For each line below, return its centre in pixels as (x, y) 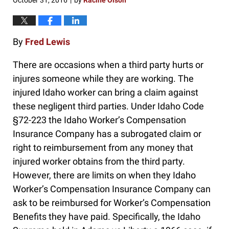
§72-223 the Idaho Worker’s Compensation (99, 120)
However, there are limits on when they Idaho (104, 175)
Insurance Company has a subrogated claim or (107, 134)
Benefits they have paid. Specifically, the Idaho (107, 217)
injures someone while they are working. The (103, 79)
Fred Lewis (48, 42)
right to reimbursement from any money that (103, 148)
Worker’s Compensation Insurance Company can (112, 189)
